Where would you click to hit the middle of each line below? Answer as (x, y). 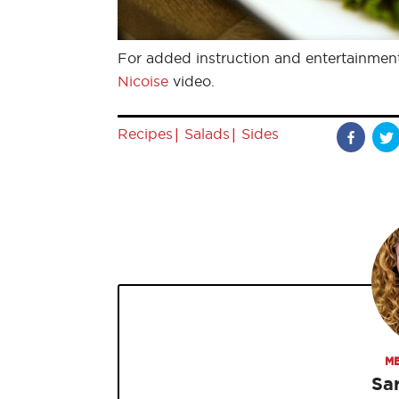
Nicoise (143, 81)
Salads (207, 133)
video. (191, 81)
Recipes (145, 133)
